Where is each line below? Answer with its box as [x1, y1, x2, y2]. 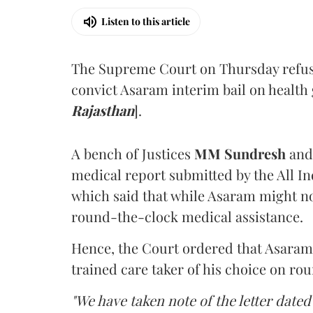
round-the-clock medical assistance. [71, 206, 303, 226]
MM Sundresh [194, 143, 289, 163]
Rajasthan [71, 100, 134, 119]
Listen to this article [101, 15, 190, 28]
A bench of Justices [71, 143, 194, 163]
